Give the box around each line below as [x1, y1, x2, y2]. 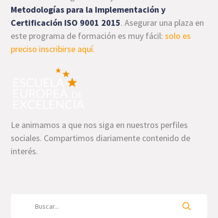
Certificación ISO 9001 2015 [11, 17, 121, 28]
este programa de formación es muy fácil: [11, 30, 165, 41]
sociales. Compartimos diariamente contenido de [11, 132, 191, 144]
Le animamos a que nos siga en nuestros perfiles [11, 119, 188, 130]
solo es [165, 30, 191, 41]
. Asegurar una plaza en [121, 17, 204, 28]
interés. [11, 145, 38, 157]
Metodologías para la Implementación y [11, 3, 166, 15]
